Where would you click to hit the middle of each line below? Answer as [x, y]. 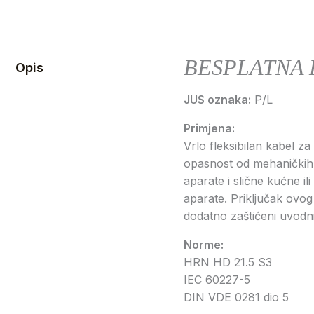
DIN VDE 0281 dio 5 [236, 297]
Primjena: [209, 128]
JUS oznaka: [217, 99]
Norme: [204, 244]
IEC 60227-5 [217, 279]
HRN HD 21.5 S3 [228, 262]
